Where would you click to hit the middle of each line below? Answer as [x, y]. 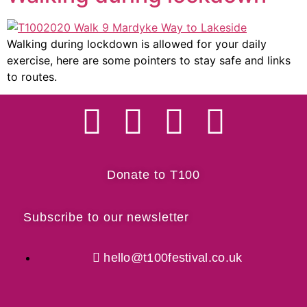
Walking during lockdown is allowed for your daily [137, 44]
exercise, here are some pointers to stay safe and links [149, 60]
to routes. [32, 77]
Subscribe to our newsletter [107, 218]
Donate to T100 [153, 175]
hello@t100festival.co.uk [173, 258]
